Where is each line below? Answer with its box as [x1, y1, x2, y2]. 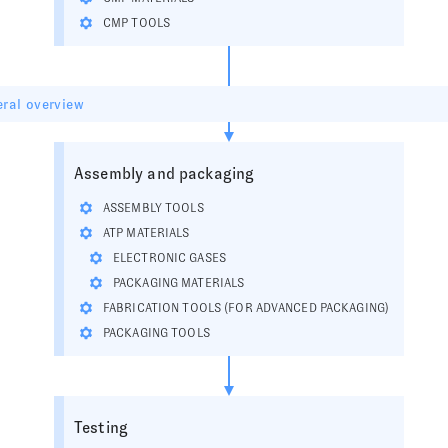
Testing [74, 419, 129, 436]
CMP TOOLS [103, 16, 171, 30]
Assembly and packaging [74, 165, 255, 182]
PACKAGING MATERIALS [113, 276, 245, 290]
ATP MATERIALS [103, 226, 190, 240]
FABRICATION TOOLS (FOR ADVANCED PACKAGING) [103, 301, 390, 315]
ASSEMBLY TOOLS [103, 201, 204, 215]
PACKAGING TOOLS [103, 326, 210, 340]
